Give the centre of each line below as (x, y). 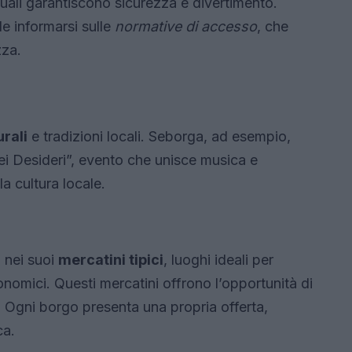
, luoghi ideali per (218, 260)
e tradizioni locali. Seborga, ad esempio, (159, 137)
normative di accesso (186, 27)
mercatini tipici (111, 260)
